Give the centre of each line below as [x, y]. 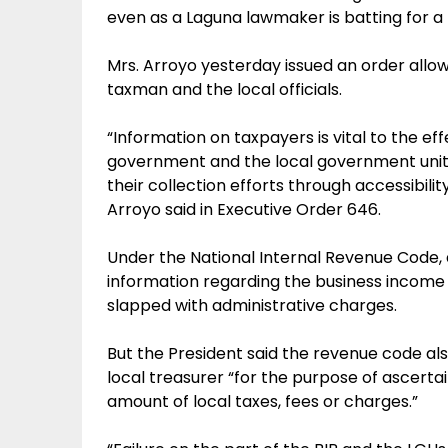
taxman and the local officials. [224, 89]
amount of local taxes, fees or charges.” [262, 401]
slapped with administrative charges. [252, 305]
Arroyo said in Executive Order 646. [244, 209]
